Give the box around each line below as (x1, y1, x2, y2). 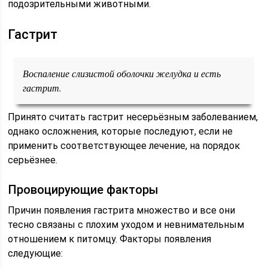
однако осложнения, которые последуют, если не (8, 126, 233, 137)
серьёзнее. (8, 154, 58, 166)
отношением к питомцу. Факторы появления (8, 233, 212, 245)
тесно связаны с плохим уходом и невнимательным (8, 219, 245, 230)
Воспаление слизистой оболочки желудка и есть (23, 67, 221, 80)
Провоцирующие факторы (8, 182, 159, 197)
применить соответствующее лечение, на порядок (8, 140, 240, 151)
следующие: (8, 248, 63, 259)
